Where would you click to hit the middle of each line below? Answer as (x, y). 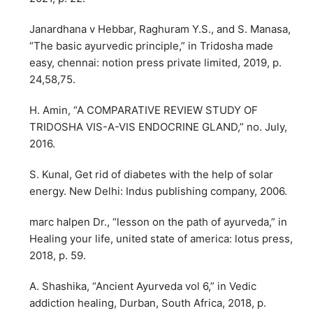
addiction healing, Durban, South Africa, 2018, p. (148, 303)
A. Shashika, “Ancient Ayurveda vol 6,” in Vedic (143, 286)
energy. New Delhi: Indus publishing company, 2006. (159, 191)
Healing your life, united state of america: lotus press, (161, 238)
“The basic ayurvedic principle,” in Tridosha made (152, 45)
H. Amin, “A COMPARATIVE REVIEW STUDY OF (144, 110)
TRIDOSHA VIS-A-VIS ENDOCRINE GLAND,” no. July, (159, 126)
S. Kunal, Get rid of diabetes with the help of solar (152, 174)
